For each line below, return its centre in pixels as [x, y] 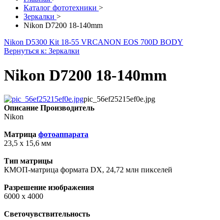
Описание [21, 108]
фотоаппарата [63, 135]
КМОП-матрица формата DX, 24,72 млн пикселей [88, 170]
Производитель [67, 108]
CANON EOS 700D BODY [138, 42]
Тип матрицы [28, 161]
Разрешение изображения [49, 188]
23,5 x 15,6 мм [27, 143]
